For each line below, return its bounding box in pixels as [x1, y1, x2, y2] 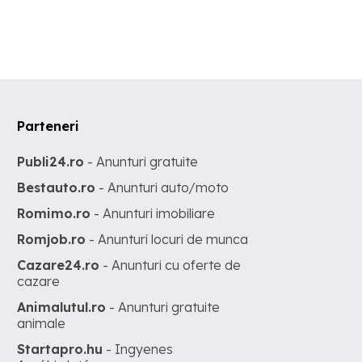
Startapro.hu [17, 340, 103, 357]
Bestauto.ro [17, 179, 96, 196]
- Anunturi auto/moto [95, 179, 229, 196]
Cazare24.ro [17, 256, 100, 273]
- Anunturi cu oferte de [99, 256, 242, 273]
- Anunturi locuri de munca [86, 230, 249, 247]
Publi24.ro [17, 153, 85, 170]
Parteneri [17, 117, 80, 134]
